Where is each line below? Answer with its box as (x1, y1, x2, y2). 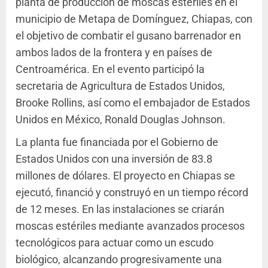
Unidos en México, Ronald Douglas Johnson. (16, 113, 226, 126)
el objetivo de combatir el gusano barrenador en (16, 29, 241, 42)
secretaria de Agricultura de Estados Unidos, (16, 80, 225, 93)
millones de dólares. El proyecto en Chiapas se (16, 169, 235, 182)
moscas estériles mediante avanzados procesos (16, 220, 245, 233)
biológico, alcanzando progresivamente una (16, 253, 222, 266)
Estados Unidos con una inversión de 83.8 (16, 153, 212, 166)
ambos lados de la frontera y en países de (16, 46, 212, 59)
